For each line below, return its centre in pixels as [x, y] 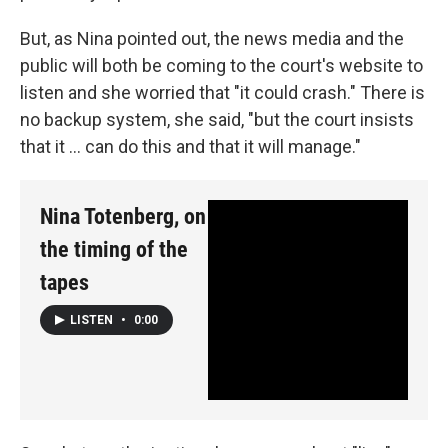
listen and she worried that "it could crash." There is [222, 92]
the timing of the [114, 249]
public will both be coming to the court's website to [221, 65]
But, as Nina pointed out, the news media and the [212, 38]
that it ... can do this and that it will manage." [190, 146]
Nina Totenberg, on [123, 216]
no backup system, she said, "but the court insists [217, 119]
